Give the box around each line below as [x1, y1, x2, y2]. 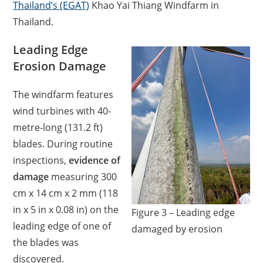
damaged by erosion [131, 222, 222, 235]
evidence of [69, 154, 121, 167]
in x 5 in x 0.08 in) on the [13, 203, 119, 216]
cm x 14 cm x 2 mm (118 [13, 187, 119, 200]
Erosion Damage [13, 58, 107, 74]
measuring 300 [49, 170, 117, 183]
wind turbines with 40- [13, 104, 112, 117]
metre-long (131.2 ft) [13, 121, 103, 134]
